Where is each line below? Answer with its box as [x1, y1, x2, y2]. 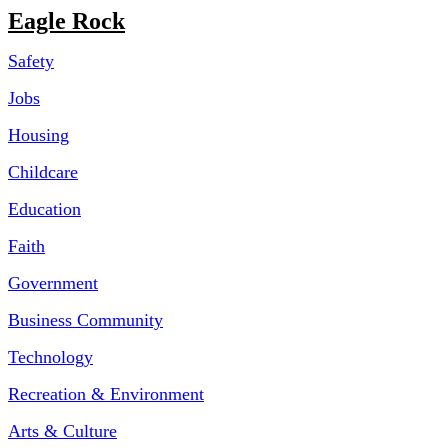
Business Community [8, 310, 163, 330]
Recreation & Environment [8, 384, 204, 404]
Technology [8, 347, 93, 367]
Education [8, 199, 81, 219]
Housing [8, 125, 69, 145]
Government [8, 273, 98, 293]
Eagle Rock [8, 8, 125, 34]
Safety [8, 51, 54, 71]
